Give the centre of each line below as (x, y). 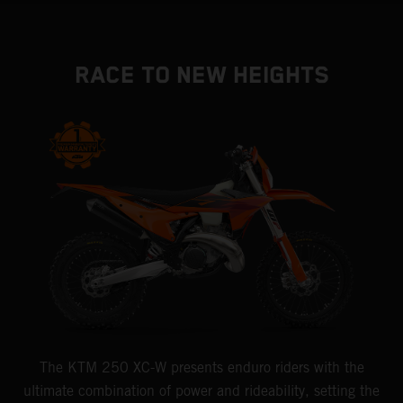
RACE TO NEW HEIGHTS (201, 76)
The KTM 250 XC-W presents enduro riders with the (201, 367)
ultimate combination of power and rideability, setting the (201, 390)
